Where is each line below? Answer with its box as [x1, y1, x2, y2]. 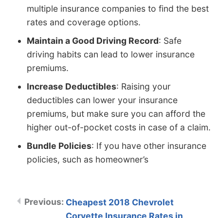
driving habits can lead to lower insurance [27, 49, 195, 59]
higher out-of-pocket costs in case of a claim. [27, 122, 211, 132]
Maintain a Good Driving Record [27, 35, 159, 46]
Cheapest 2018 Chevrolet [66, 197, 174, 207]
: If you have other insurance [91, 140, 206, 151]
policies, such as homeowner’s [27, 154, 148, 164]
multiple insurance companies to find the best [27, 3, 209, 14]
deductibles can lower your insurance [27, 94, 178, 105]
